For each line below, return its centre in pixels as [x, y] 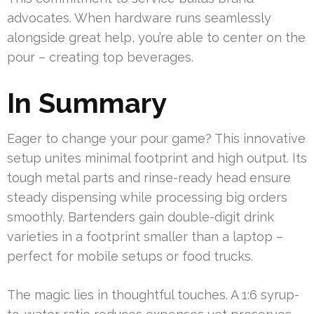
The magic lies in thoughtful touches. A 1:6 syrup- [153, 295]
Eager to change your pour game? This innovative [156, 139]
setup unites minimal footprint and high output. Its [157, 158]
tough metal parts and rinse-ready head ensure [149, 178]
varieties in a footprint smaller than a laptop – [145, 237]
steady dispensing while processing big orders [147, 198]
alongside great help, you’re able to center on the [156, 38]
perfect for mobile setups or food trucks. [130, 257]
